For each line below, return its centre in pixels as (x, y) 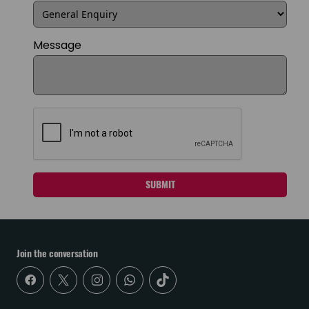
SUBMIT (160, 185)
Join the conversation (57, 253)
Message (57, 45)
